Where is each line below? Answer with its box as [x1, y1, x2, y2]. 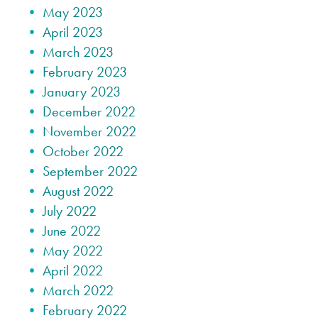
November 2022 [43, 122, 136, 141]
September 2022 [43, 162, 138, 181]
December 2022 [43, 102, 136, 121]
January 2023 [43, 82, 121, 102]
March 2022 [43, 281, 114, 300]
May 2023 [43, 3, 103, 22]
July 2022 [43, 202, 97, 221]
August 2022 [43, 182, 114, 201]
